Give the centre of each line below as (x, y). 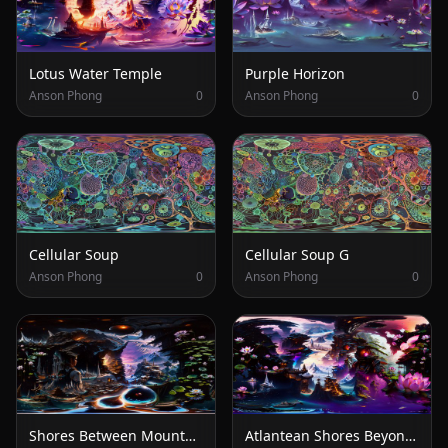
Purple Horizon (295, 74)
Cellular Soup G (297, 255)
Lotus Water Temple (95, 74)
